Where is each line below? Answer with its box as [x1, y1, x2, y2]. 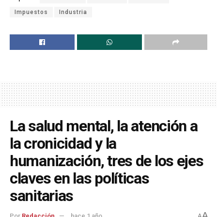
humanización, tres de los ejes [10, 151, 203, 170]
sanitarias [10, 186, 74, 205]
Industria [59, 8, 87, 15]
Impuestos [15, 8, 48, 15]
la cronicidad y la [10, 134, 116, 153]
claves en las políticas [10, 169, 149, 187]
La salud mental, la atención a [10, 116, 198, 135]
